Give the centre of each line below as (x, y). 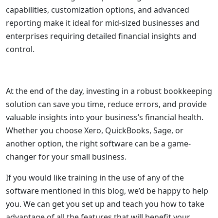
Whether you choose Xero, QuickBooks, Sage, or (95, 130)
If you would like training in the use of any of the (95, 178)
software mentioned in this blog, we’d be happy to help (107, 191)
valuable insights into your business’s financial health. (105, 117)
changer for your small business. (66, 157)
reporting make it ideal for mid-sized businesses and (103, 23)
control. (20, 49)
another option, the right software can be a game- (98, 144)
